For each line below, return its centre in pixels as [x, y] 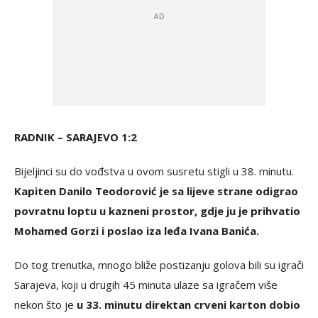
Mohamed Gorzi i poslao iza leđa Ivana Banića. [137, 230]
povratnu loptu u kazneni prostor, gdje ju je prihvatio [157, 210]
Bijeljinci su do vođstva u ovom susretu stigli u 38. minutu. [154, 171]
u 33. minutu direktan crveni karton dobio [188, 304]
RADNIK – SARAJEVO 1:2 [76, 137]
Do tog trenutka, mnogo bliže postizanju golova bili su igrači [159, 264]
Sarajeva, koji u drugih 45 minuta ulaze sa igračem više [146, 284]
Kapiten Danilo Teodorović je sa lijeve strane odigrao [156, 191]
